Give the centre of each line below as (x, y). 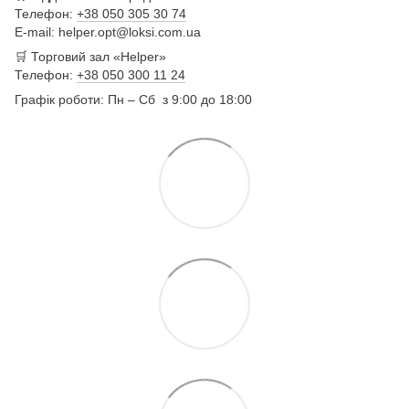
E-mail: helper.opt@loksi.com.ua (108, 32)
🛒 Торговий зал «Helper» (90, 57)
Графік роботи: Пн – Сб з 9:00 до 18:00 (133, 100)
